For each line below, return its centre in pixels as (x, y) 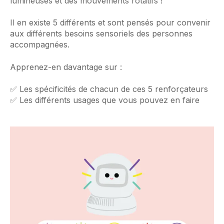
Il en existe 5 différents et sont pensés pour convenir (110, 23)
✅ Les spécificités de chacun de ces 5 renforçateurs (109, 89)
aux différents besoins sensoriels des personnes (101, 34)
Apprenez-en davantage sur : (66, 67)
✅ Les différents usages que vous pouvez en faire (105, 100)
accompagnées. (40, 45)
